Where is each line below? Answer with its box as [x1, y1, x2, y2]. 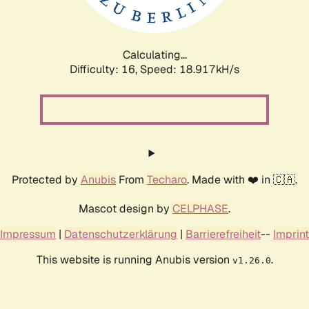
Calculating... [122, 47, 187, 62]
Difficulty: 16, [70, 61, 140, 77]
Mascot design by [79, 201, 172, 216]
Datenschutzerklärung [64, 226, 177, 241]
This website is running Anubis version [36, 252, 232, 267]
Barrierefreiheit [186, 226, 261, 241]
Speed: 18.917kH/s [140, 61, 239, 77]
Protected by [12, 172, 81, 187]
